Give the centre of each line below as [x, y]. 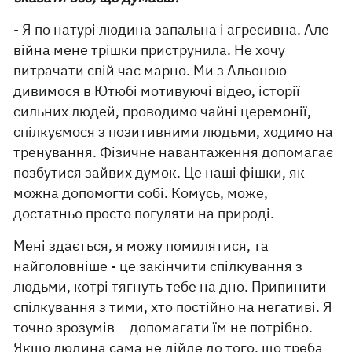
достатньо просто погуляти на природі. [144, 213]
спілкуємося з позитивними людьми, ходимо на [174, 131]
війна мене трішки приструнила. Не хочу [150, 49]
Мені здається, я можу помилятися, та [141, 245]
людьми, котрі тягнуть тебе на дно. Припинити [170, 286]
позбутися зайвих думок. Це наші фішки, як [159, 172]
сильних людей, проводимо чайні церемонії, [163, 111]
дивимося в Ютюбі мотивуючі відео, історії [157, 90]
